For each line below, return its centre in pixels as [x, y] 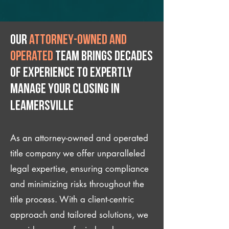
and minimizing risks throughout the [77, 184]
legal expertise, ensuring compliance [79, 169]
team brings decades [103, 57]
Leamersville [42, 107]
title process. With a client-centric [72, 199]
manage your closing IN [65, 90]
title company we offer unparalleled [78, 153]
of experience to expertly [71, 73]
